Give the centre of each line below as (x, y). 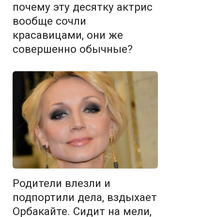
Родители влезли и (62, 183)
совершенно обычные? (73, 49)
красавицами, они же (68, 35)
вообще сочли (49, 21)
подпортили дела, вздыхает (85, 197)
